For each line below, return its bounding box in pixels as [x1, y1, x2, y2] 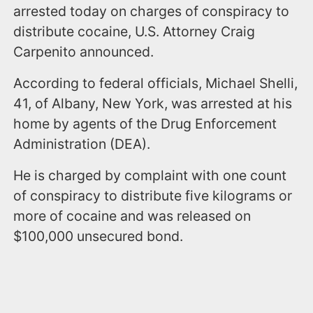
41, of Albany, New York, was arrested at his [13, 95, 293, 112]
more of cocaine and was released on [13, 208, 252, 225]
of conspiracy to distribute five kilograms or [13, 187, 293, 205]
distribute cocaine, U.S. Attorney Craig [13, 23, 256, 41]
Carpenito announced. [13, 43, 154, 61]
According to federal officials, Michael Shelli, [13, 75, 298, 92]
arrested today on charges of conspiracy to [13, 3, 290, 20]
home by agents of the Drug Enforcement [13, 115, 277, 133]
